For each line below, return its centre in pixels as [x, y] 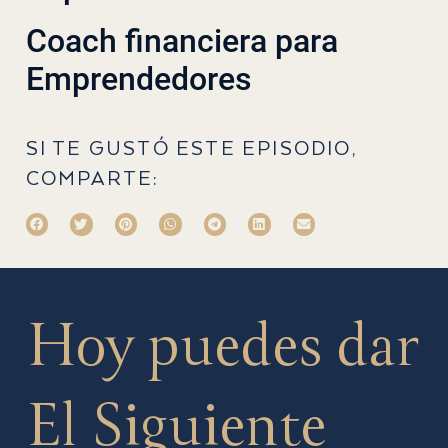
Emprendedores [138, 79]
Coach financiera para [181, 41]
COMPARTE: [92, 179]
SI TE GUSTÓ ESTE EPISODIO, [191, 149]
